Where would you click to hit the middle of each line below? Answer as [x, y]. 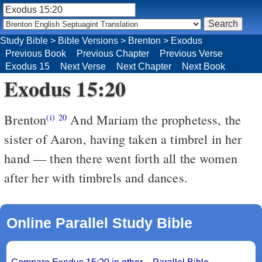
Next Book [204, 66]
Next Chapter [144, 66]
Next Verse [83, 66]
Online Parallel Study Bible [99, 223]
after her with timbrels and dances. [96, 177]
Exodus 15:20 [65, 88]
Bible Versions [88, 40]
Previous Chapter [113, 53]
